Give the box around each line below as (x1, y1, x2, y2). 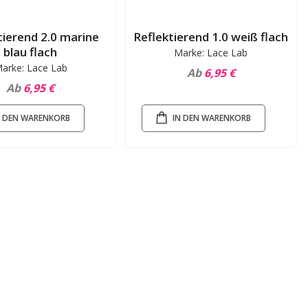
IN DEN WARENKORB (172, 112, 251, 124)
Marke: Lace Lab (174, 46, 248, 60)
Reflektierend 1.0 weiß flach (133, 29, 289, 45)
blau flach (3, 44, 58, 60)
